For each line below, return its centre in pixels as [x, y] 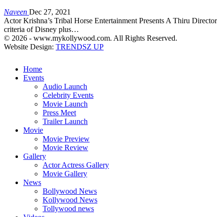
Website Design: [30, 46]
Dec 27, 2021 [50, 12]
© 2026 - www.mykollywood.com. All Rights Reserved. [91, 38]
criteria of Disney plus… [41, 29]
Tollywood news [68, 208]
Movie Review [65, 147]
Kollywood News [70, 200]
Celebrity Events [68, 95]
